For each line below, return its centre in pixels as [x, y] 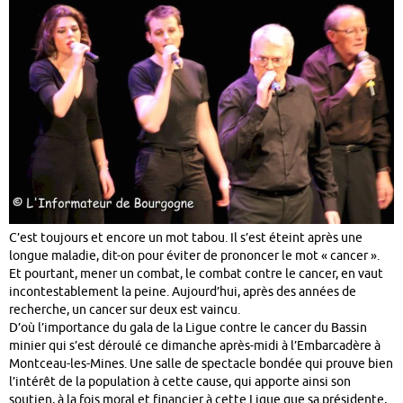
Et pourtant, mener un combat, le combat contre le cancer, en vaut [196, 273]
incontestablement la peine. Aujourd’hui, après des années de [183, 291]
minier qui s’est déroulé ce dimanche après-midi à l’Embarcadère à [195, 345]
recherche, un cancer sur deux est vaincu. [125, 309]
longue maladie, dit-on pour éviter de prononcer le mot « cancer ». [194, 255]
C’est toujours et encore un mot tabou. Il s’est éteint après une [186, 237]
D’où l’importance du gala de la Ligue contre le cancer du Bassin [188, 327]
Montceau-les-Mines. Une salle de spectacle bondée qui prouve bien [201, 363]
